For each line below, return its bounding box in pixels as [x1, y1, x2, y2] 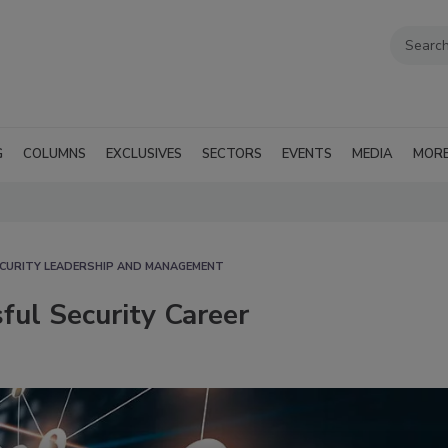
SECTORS [202, 144, 262, 163]
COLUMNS [23, 144, 86, 163]
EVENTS [282, 144, 332, 163]
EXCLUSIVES [106, 144, 182, 163]
